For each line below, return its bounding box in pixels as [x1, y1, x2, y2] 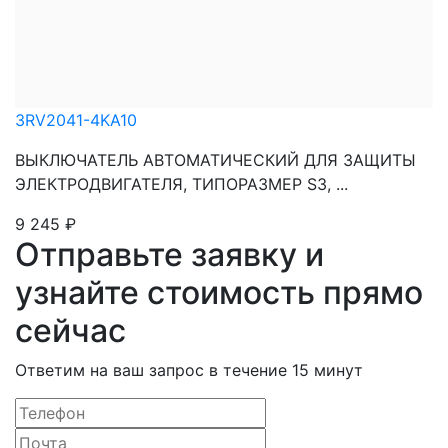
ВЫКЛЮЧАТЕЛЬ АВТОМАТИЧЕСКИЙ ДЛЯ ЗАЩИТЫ [15, 150, 416, 170]
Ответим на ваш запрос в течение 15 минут [15, 360, 363, 380]
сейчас [15, 311, 126, 350]
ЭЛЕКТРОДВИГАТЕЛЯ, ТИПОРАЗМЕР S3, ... [15, 174, 348, 194]
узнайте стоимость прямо [15, 273, 423, 312]
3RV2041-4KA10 [15, 110, 137, 130]
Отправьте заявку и [15, 235, 324, 274]
